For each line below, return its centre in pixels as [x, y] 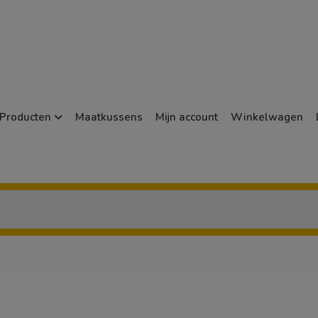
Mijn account [187, 117]
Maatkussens [109, 117]
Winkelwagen [267, 117]
